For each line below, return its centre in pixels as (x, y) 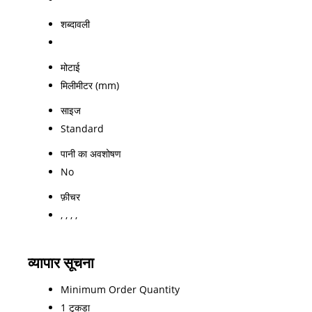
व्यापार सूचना (61, 262)
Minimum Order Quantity (120, 289)
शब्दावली (75, 24)
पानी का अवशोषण (91, 153)
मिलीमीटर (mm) (90, 85)
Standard (82, 128)
